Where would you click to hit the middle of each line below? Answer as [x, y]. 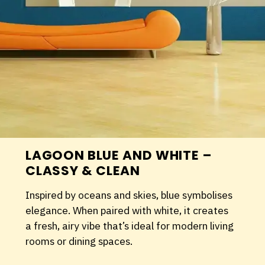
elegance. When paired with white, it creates [127, 210]
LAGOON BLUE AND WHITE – [119, 155]
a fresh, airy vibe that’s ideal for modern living [130, 225]
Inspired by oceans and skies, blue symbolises [129, 195]
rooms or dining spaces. [79, 241]
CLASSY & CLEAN [83, 170]
